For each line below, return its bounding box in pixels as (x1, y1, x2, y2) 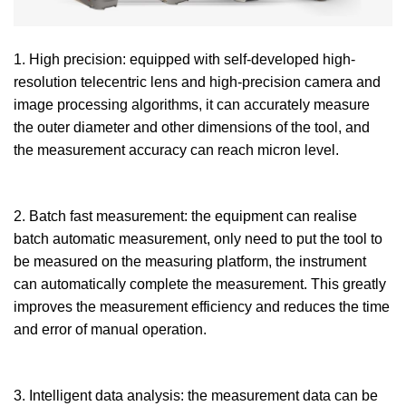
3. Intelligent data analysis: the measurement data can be (14, 387, 378, 403)
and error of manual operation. (14, 321, 207, 337)
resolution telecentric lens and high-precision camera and (14, 73, 381, 90)
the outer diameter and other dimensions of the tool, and (14, 119, 370, 135)
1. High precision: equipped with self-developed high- (14, 51, 355, 67)
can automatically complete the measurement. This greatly (14, 275, 386, 292)
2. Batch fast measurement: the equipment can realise (14, 208, 357, 224)
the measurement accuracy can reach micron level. (14, 141, 339, 158)
